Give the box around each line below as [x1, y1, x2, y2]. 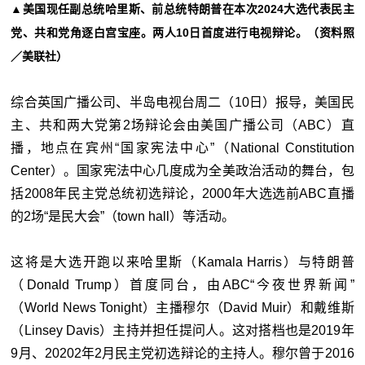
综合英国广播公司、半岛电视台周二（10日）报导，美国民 [11, 95, 354, 109]
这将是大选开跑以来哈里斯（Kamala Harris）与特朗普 [11, 254, 354, 269]
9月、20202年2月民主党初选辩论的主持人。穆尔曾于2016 [11, 345, 354, 360]
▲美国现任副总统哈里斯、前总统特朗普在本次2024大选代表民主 [11, 2, 354, 15]
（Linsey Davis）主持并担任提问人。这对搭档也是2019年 [11, 323, 354, 337]
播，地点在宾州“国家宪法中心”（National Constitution [11, 140, 354, 155]
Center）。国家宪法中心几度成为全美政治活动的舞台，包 [11, 163, 354, 178]
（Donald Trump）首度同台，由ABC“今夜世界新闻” [11, 277, 354, 292]
